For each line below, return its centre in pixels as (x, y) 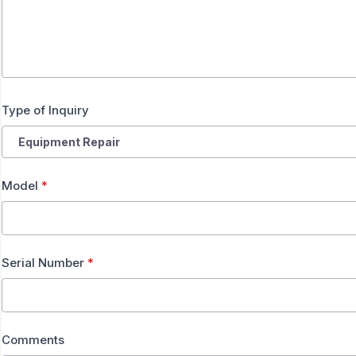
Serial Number (44, 263)
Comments (33, 340)
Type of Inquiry (45, 110)
